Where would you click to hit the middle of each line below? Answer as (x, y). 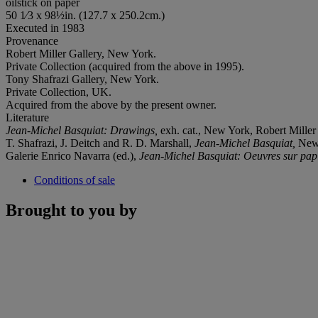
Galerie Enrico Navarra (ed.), (72, 155)
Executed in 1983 (45, 28)
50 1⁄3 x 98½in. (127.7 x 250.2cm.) (85, 15)
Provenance (32, 40)
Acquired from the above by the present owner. (111, 104)
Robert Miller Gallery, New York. (81, 53)
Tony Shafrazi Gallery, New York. (82, 79)
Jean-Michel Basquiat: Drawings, (83, 130)
